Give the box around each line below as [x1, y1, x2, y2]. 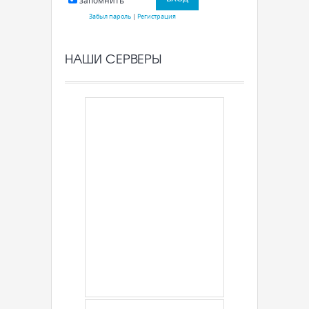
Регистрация [137, 12, 176, 21]
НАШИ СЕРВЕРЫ [65, 49, 161, 68]
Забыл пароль [88, 12, 131, 21]
